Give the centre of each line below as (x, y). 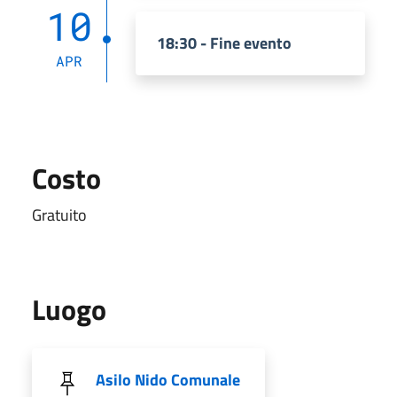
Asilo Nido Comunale (168, 379)
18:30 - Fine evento (224, 43)
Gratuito (59, 214)
